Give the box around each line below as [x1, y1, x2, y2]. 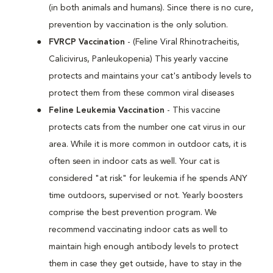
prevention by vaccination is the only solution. [49, 21, 228, 29]
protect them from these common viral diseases [49, 89, 234, 97]
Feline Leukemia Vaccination [49, 106, 165, 115]
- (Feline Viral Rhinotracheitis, [125, 38, 239, 46]
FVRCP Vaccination [49, 38, 125, 46]
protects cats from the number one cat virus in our [49, 123, 246, 132]
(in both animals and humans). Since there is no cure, [49, 4, 253, 12]
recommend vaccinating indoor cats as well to [49, 225, 228, 234]
